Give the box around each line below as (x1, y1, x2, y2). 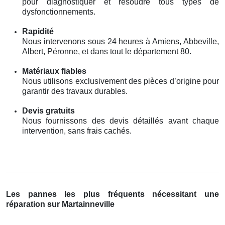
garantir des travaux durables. (22, 86, 128, 95)
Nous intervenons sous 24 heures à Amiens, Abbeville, (22, 37, 219, 46)
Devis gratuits (22, 106, 75, 115)
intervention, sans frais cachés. (22, 126, 132, 135)
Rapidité (22, 27, 54, 36)
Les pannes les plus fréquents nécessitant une (6, 189, 219, 198)
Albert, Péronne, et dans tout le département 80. (22, 47, 191, 56)
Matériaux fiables (22, 66, 86, 75)
